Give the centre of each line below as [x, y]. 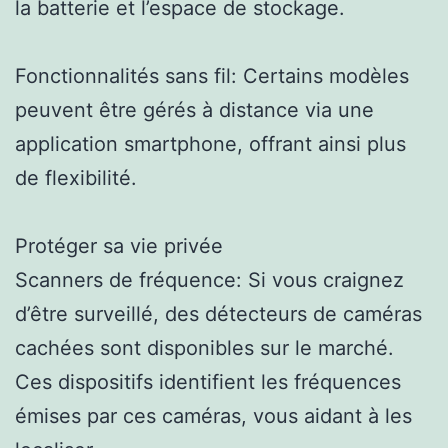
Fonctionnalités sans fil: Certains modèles [212, 75]
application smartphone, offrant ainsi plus [210, 143]
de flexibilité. [76, 177]
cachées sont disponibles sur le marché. [204, 347]
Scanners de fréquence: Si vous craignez [209, 279]
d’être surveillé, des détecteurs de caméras [218, 313]
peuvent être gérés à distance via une [194, 109]
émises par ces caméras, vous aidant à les [213, 415]
